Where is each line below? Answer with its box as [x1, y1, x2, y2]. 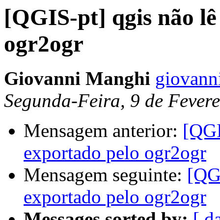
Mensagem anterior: [24, 120, 183, 141]
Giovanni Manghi [4, 68, 150, 89]
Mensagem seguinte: [24, 164, 187, 186]
